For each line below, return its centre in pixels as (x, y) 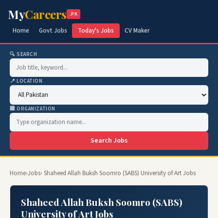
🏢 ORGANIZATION (33, 109)
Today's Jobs (96, 31)
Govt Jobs (53, 31)
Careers (46, 14)
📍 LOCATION (26, 81)
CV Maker (137, 31)
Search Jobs (109, 141)
